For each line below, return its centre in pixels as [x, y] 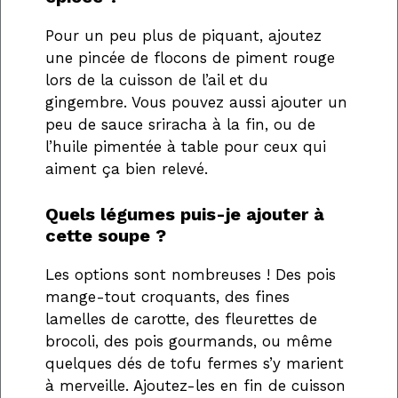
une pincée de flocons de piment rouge [190, 58]
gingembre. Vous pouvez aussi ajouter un [196, 103]
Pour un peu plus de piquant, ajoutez [183, 36]
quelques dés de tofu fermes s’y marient [195, 363]
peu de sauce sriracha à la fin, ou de [180, 125]
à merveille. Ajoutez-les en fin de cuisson [195, 385]
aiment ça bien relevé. [127, 169]
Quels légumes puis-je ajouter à [185, 214]
